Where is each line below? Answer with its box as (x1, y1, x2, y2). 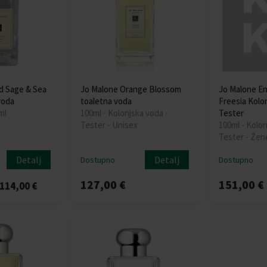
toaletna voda (80, 95, 132, 107)
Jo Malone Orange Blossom (80, 83, 182, 95)
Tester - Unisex (80, 119, 138, 131)
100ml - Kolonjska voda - (80, 107, 169, 119)
